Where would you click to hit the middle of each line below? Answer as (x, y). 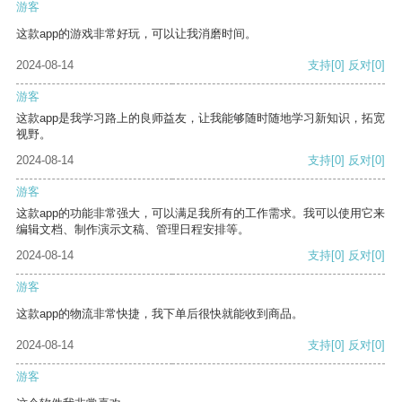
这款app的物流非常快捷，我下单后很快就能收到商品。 (160, 314)
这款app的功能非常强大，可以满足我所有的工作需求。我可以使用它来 (201, 214)
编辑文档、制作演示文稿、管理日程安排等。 (133, 230)
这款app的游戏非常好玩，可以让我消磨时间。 (136, 34)
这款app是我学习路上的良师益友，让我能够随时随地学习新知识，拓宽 (201, 118)
